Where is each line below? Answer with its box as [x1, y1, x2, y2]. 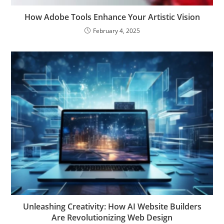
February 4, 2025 [92, 26, 140, 35]
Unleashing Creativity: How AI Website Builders [22, 201, 201, 212]
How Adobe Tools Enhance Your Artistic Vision [24, 11, 200, 22]
